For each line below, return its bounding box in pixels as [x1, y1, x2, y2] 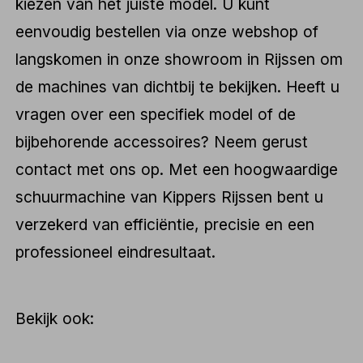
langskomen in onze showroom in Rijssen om [15, 49, 344, 70]
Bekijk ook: [15, 308, 95, 328]
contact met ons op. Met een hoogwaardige [15, 160, 339, 180]
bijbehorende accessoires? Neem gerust [15, 132, 309, 152]
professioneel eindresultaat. [15, 242, 216, 263]
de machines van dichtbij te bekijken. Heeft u [15, 77, 340, 97]
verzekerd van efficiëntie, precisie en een [15, 215, 315, 235]
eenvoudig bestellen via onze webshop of [15, 22, 319, 42]
